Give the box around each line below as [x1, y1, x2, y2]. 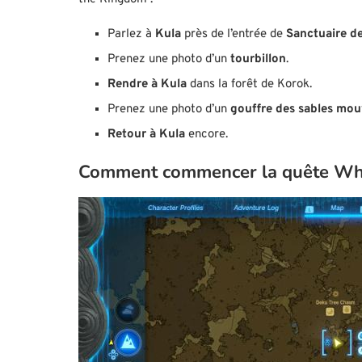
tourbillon [230, 52, 286, 68]
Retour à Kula [107, 127, 185, 143]
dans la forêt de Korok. [187, 77, 312, 93]
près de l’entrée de [184, 27, 286, 43]
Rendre [107, 77, 148, 93]
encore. [185, 127, 228, 143]
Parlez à [107, 27, 155, 43]
